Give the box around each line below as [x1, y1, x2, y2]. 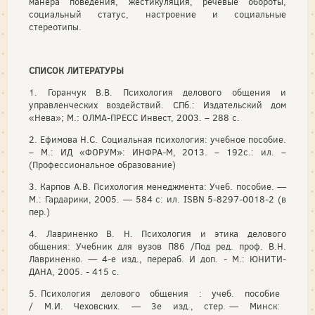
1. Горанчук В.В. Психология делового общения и [29, 86, 286, 98]
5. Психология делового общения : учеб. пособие [29, 288, 286, 300]
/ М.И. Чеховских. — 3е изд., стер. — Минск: [29, 300, 286, 312]
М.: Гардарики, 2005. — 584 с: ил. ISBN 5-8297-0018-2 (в [29, 193, 286, 205]
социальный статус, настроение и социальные [29, 8, 286, 20]
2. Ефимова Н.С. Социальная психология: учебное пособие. [29, 134, 286, 146]
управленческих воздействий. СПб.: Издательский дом [29, 99, 286, 111]
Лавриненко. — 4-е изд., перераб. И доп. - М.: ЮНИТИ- [29, 253, 286, 265]
